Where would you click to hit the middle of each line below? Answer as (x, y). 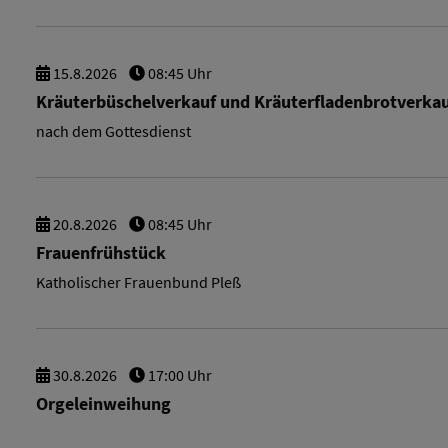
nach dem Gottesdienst (113, 131)
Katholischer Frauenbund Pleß (138, 282)
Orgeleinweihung (103, 404)
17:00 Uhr (178, 375)
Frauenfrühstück (101, 253)
